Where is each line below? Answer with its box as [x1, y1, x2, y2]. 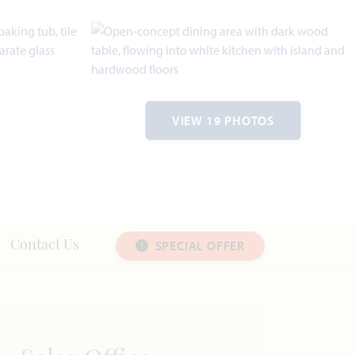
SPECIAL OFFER [155, 237, 245, 254]
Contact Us [10, 238, 79, 254]
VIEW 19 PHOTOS [171, 112, 275, 128]
